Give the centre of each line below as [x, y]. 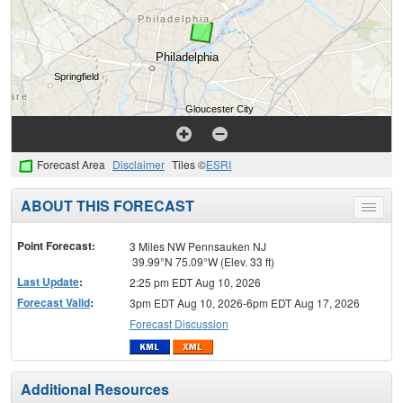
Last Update [48, 282]
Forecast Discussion [179, 324]
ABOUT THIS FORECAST [107, 206]
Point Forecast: [56, 246]
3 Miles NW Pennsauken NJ [197, 246]
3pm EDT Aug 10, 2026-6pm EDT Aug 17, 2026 [244, 303]
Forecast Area [71, 165]
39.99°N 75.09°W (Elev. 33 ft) [201, 262]
